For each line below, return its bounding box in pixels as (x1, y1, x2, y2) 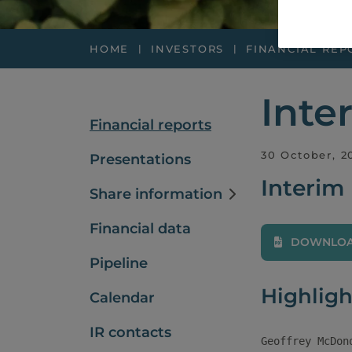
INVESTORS (151, 42, 225, 55)
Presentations (90, 151, 191, 168)
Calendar (90, 289, 155, 306)
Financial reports (90, 116, 211, 134)
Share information (90, 185, 222, 203)
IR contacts (90, 324, 171, 341)
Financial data (90, 220, 191, 237)
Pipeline (90, 255, 148, 272)
